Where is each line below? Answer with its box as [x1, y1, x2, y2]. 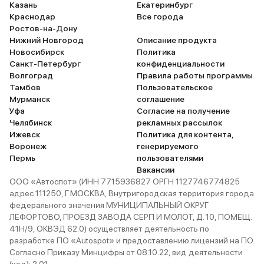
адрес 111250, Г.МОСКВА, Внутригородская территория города [9, 189, 254, 198]
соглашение [137, 94, 184, 104]
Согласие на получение [137, 106, 230, 115]
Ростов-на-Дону [9, 24, 77, 33]
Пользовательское [137, 82, 213, 92]
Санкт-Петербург [9, 59, 81, 68]
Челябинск [9, 118, 52, 127]
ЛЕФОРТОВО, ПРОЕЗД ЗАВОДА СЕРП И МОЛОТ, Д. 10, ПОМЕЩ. [9, 212, 252, 222]
